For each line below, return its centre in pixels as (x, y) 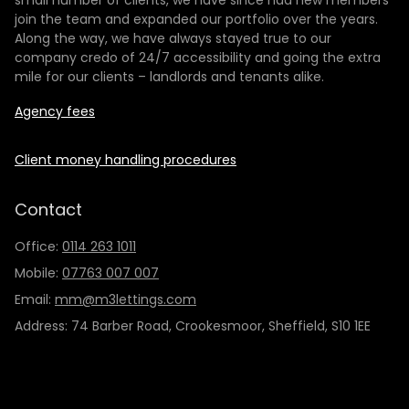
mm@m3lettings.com (126, 300)
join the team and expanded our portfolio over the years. (196, 20)
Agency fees (55, 112)
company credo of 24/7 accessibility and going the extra (198, 58)
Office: (38, 247)
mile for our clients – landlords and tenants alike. (169, 77)
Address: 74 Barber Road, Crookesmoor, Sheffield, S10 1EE (193, 326)
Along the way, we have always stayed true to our (173, 39)
